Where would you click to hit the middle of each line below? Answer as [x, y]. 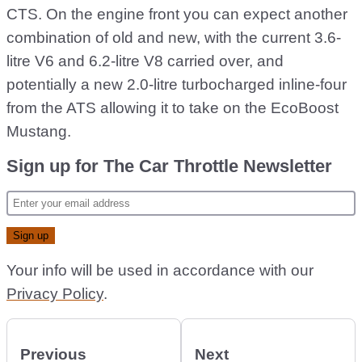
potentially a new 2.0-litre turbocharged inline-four [177, 85]
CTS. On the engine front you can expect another [177, 15]
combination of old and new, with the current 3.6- [174, 38]
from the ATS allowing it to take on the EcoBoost [173, 108]
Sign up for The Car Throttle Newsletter [169, 166]
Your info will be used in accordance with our [160, 271]
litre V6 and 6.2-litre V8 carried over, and [145, 61]
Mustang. [39, 132]
